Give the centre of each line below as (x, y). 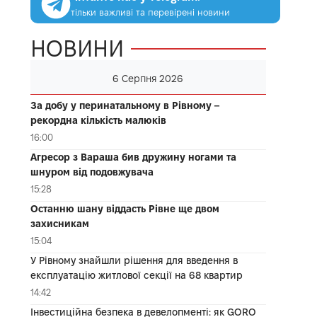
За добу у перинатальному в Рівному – (125, 105)
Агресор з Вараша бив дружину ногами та (133, 157)
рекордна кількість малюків (98, 120)
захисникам (59, 223)
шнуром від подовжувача (92, 172)
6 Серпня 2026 (148, 78)
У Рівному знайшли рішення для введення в (134, 260)
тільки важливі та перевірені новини (150, 12)
